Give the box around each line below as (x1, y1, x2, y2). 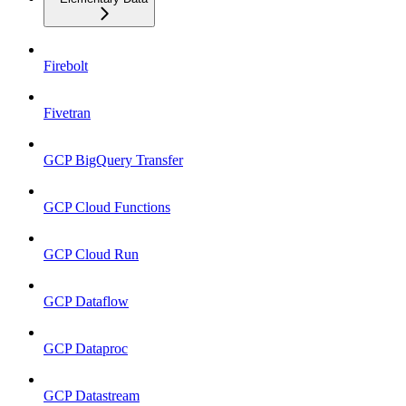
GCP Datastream (43, 387, 140, 403)
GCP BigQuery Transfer (43, 151, 183, 168)
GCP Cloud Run (43, 246, 139, 262)
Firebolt (43, 57, 88, 73)
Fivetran (43, 104, 91, 121)
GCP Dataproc (43, 340, 128, 356)
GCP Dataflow (43, 293, 129, 309)
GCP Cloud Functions (43, 198, 170, 215)
